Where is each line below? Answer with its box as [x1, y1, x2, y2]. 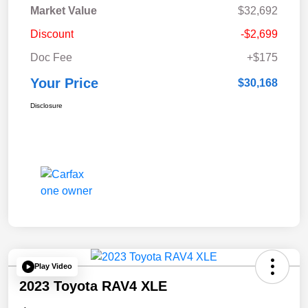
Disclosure [30, 101, 63, 109]
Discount [30, 27, 74, 40]
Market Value [30, 4, 97, 16]
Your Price [30, 75, 98, 91]
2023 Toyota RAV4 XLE [19, 278, 167, 294]
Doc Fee [30, 51, 72, 63]
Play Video [34, 262, 72, 271]
